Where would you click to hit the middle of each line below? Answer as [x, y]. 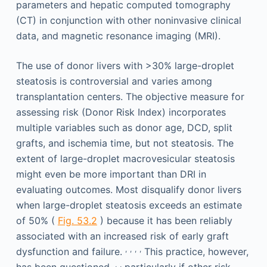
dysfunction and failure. [70, 252]
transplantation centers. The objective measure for [130, 97]
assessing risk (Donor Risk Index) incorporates [121, 112]
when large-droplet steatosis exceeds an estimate [129, 205]
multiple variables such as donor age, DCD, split [124, 128]
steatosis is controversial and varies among [114, 81]
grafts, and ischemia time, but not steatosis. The [125, 143]
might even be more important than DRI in [111, 174]
